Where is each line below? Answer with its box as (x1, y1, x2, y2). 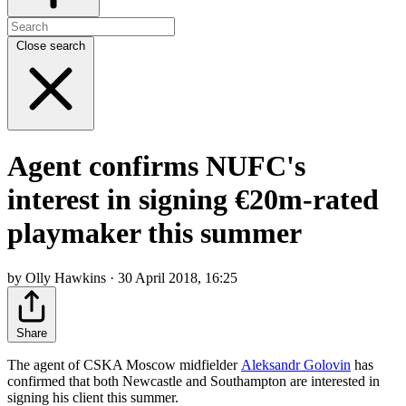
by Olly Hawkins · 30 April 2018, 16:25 (7, 269, 237, 285)
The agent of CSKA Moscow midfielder (7, 356, 241, 372)
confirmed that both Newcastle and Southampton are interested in (7, 372, 380, 389)
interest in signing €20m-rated (7, 183, 379, 217)
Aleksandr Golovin (241, 356, 351, 372)
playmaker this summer (7, 217, 302, 250)
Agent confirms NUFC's (7, 150, 305, 183)
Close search (16, 38, 85, 53)
